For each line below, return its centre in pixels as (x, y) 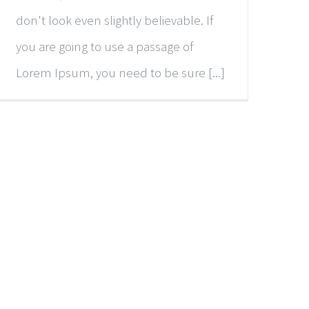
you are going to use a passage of (104, 46)
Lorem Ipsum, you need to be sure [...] (120, 72)
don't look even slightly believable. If (114, 20)
